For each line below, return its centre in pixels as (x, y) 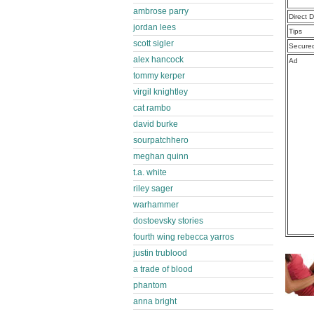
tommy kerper (159, 76)
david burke (156, 124)
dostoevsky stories (168, 221)
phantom (150, 285)
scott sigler (153, 43)
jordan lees (155, 27)
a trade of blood (163, 269)
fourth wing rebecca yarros (184, 237)
